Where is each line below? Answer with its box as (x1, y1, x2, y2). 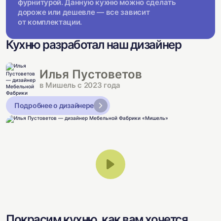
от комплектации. (18, 17, 82, 27)
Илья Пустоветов (39, 67, 142, 81)
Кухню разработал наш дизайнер (6, 37, 182, 52)
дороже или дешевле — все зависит (18, 7, 150, 17)
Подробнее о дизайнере (14, 101, 94, 110)
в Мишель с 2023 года (39, 80, 120, 90)
